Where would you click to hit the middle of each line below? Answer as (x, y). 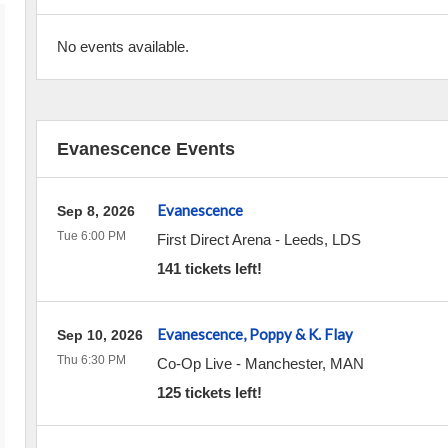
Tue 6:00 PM (91, 236)
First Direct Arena (213, 239)
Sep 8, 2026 (95, 211)
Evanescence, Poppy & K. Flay (254, 334)
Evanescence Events (145, 149)
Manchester (283, 363)
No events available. (122, 46)
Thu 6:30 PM (91, 360)
